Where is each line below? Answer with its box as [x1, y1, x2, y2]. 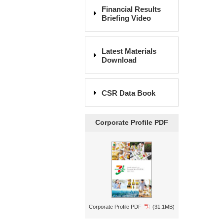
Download [102, 56, 137, 64]
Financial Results [102, 5, 161, 13]
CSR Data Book [102, 89, 155, 97]
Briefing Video [102, 14, 151, 22]
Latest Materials [102, 47, 156, 55]
